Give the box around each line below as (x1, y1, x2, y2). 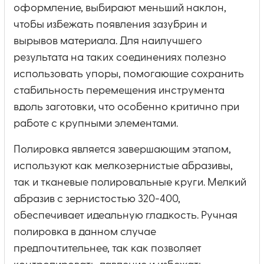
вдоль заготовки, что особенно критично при (14, 101, 239, 113)
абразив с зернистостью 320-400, (14, 193, 180, 204)
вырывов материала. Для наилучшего (14, 35, 202, 47)
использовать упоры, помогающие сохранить (14, 68, 244, 80)
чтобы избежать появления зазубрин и (14, 19, 207, 30)
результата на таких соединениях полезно (14, 52, 226, 63)
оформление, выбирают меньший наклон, (14, 2, 226, 14)
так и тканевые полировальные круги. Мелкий (14, 177, 246, 188)
